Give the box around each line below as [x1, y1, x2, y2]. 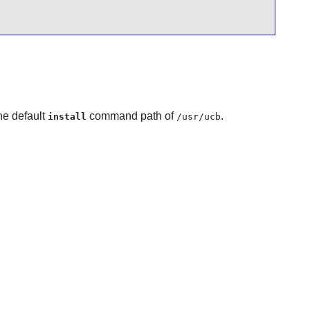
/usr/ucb [176, 111, 221, 122]
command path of [86, 109, 176, 122]
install [47, 111, 86, 122]
